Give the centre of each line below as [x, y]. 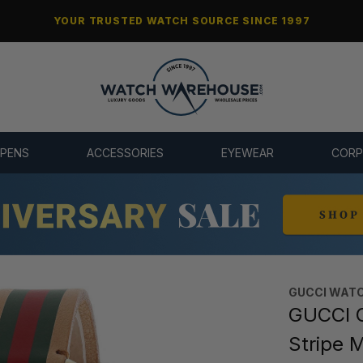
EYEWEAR [248, 153]
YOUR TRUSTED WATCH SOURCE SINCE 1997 [181, 21]
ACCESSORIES [125, 153]
